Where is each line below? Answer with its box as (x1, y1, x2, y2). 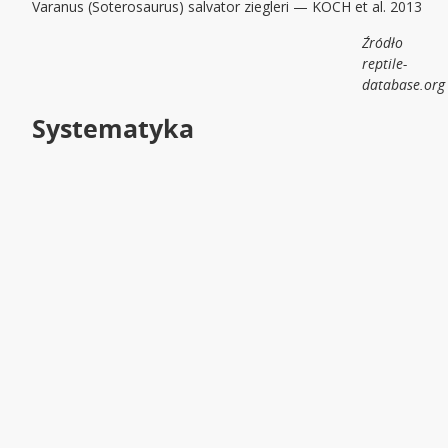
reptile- (362, 54, 408, 74)
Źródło (362, 33, 404, 53)
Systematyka (32, 111, 195, 146)
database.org (362, 75, 446, 95)
